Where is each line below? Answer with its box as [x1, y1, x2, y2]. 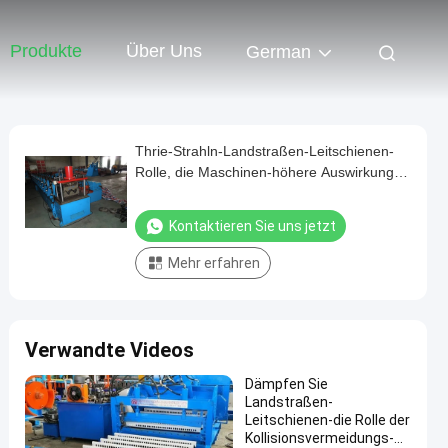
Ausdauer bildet [135, 185, 234, 201]
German [246, 42, 311, 63]
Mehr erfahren [168, 255, 260, 271]
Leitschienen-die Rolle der [245, 412, 410, 428]
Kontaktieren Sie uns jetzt [169, 218, 336, 234]
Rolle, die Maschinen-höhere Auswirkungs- [135, 164, 406, 180]
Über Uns [126, 41, 202, 62]
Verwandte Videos [25, 338, 194, 362]
